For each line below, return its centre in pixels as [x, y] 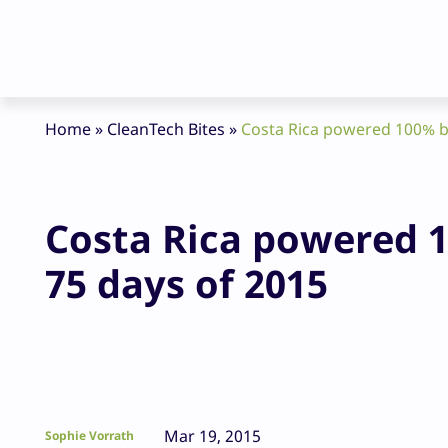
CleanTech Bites [166, 129]
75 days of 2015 [186, 283]
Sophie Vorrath [89, 436]
